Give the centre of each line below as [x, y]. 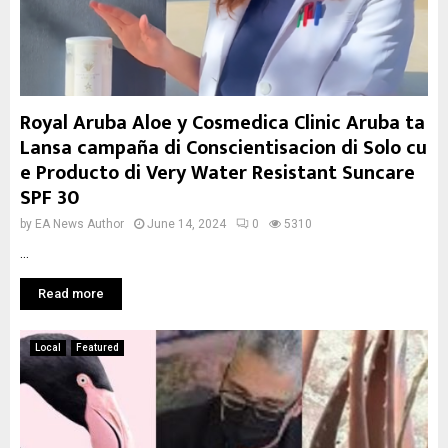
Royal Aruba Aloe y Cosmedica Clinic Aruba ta [222, 123]
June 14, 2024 [186, 224]
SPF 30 [49, 198]
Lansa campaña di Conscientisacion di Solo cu [223, 148]
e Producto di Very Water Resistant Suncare [217, 173]
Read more [71, 293]
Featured [97, 347]
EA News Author [79, 224]
